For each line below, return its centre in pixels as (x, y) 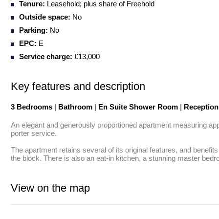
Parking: (33, 30)
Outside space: (45, 17)
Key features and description (78, 86)
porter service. (34, 133)
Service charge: (46, 56)
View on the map (50, 188)
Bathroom (75, 107)
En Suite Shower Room (138, 107)
